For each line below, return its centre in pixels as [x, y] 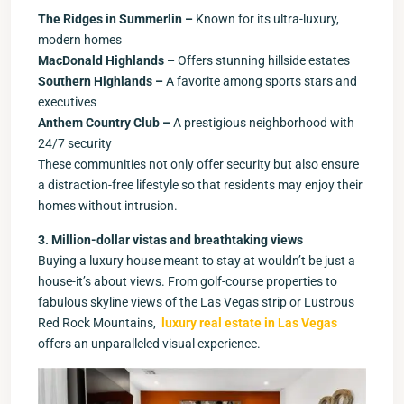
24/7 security [75, 143]
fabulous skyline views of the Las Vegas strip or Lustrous [196, 302]
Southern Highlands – [102, 81]
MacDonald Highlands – [108, 60]
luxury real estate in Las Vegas [249, 322]
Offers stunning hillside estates [264, 60]
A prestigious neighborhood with [262, 122]
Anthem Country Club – [104, 122]
